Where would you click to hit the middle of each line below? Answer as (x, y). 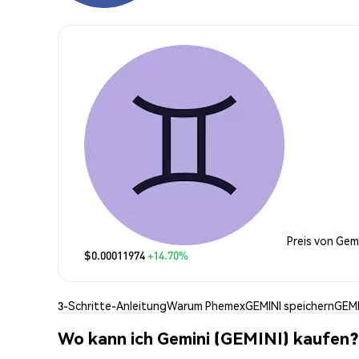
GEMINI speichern (290, 305)
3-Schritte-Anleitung (112, 305)
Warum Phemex (206, 305)
